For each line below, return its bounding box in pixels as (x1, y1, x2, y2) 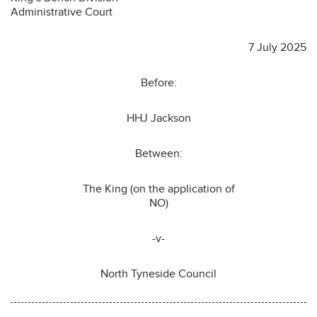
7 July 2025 (248, 40, 306, 54)
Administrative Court (11, 4, 113, 19)
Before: (140, 75, 177, 90)
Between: (134, 146, 183, 161)
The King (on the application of (82, 181, 235, 196)
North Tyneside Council (100, 266, 217, 281)
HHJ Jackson (126, 110, 191, 125)
